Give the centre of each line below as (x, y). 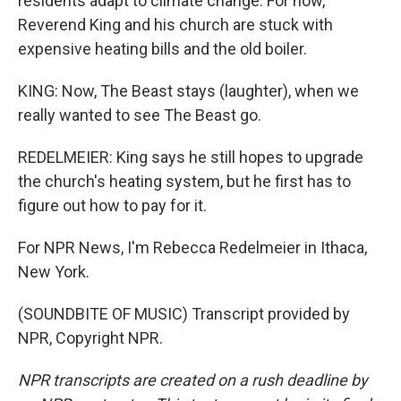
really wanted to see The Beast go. (140, 115)
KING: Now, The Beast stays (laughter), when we (188, 91)
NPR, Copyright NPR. (90, 338)
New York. (54, 272)
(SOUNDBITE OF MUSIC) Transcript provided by (184, 314)
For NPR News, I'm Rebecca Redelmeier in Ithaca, (192, 247)
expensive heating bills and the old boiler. (162, 49)
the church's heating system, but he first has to (184, 181)
